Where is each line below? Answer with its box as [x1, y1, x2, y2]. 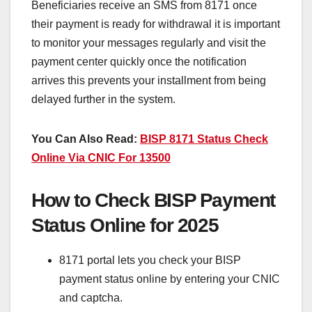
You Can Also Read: [31, 132, 140, 145]
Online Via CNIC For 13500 [31, 151, 171, 164]
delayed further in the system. [31, 93, 175, 105]
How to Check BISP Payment [31, 189, 276, 211]
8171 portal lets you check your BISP [59, 253, 241, 266]
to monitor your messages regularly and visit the [31, 36, 266, 49]
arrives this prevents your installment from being [31, 74, 266, 86]
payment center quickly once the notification [31, 55, 247, 68]
